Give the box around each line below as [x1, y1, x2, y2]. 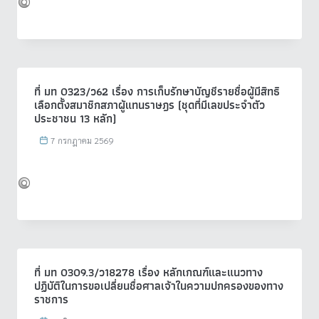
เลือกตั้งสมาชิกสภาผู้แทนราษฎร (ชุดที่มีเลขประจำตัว [34, 95, 265, 114]
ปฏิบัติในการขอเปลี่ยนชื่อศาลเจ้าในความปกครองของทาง [34, 276, 283, 295]
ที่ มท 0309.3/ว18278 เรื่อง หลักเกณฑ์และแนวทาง [34, 263, 263, 281]
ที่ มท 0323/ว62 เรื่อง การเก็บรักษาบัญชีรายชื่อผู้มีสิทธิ [34, 82, 280, 100]
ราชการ [34, 290, 68, 308]
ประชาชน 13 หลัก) [34, 109, 116, 127]
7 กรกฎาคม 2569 [51, 134, 115, 146]
